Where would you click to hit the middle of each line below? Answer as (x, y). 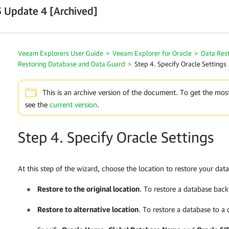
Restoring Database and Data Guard (72, 64)
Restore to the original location (88, 189)
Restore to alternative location (88, 209)
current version (73, 104)
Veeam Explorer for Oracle (152, 53)
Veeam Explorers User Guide (61, 53)
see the (37, 104)
